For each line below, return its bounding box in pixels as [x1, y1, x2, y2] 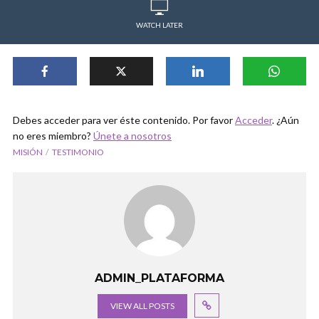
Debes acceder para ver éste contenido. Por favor [13, 114, 235, 126]
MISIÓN [13, 147, 43, 157]
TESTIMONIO [52, 147, 104, 157]
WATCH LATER [136, 21, 183, 29]
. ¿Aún [272, 114, 299, 126]
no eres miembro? [13, 130, 93, 142]
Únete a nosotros [93, 130, 172, 142]
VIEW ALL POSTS [110, 300, 174, 311]
